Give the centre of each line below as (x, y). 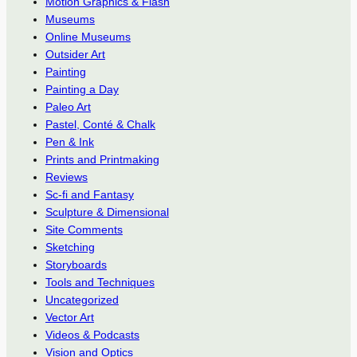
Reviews (66, 177)
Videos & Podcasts (92, 335)
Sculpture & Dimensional (107, 212)
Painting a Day (82, 90)
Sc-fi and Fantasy (89, 195)
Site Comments (84, 230)
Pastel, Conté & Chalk (100, 125)
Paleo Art (68, 107)
